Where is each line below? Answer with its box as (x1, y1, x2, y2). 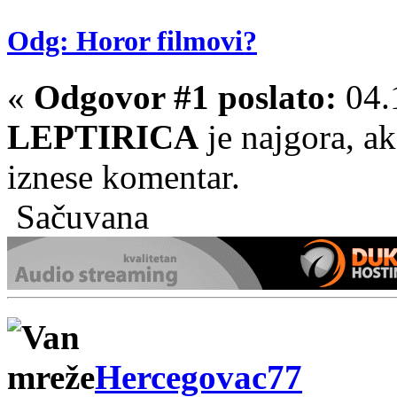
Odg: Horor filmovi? (7, 24, 257, 57)
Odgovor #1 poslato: (34, 78, 337, 117)
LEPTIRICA (7, 118, 198, 157)
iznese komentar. (7, 158, 240, 197)
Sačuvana (7, 198, 149, 237)
